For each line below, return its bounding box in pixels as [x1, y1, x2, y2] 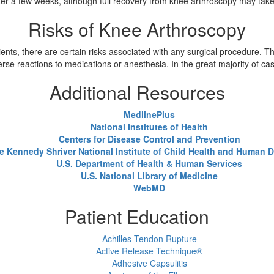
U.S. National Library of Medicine [81, 169, 218, 182]
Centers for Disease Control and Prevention [58, 133, 240, 146]
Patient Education [65, 203, 209, 230]
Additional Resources [49, 79, 225, 106]
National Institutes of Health [91, 120, 208, 133]
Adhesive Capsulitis [111, 257, 187, 270]
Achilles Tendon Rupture [102, 232, 197, 245]
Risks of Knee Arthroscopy [28, 16, 246, 43]
